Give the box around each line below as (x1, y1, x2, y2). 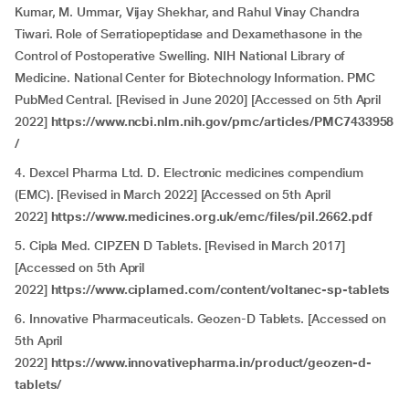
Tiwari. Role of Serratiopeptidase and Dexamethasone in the (15, 26, 363, 41)
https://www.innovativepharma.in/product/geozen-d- (50, 355, 372, 370)
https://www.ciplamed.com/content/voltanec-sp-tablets (50, 282, 391, 297)
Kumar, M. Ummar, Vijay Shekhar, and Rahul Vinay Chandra (15, 5, 360, 19)
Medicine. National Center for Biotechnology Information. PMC (15, 70, 376, 85)
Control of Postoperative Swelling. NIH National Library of (15, 48, 345, 63)
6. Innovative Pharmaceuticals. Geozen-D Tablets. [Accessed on (15, 311, 387, 326)
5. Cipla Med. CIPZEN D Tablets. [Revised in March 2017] (15, 238, 345, 253)
